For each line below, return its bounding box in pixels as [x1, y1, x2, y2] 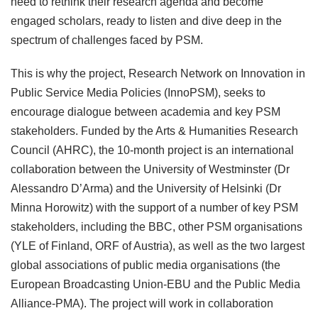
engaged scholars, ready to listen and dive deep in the [11, 15, 282, 28]
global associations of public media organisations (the [11, 259, 280, 272]
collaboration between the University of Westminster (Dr [11, 163, 290, 176]
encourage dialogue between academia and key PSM [11, 106, 280, 119]
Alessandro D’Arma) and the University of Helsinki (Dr [11, 182, 281, 195]
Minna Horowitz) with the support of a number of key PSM [11, 202, 298, 214]
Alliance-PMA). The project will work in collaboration [11, 297, 273, 310]
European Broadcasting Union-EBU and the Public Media [11, 278, 300, 291]
